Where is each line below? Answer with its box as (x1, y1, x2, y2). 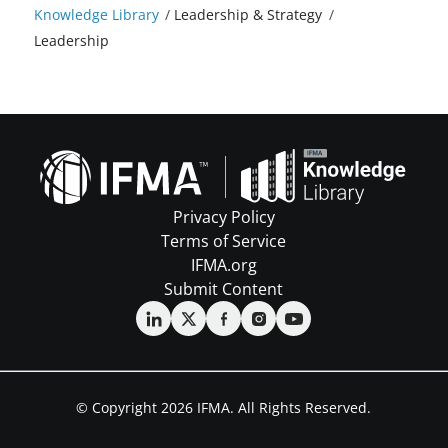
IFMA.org (190, 254, 257, 277)
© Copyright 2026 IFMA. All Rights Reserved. (76, 398, 372, 418)
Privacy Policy (172, 206, 275, 229)
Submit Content (164, 278, 284, 301)
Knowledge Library (33, 5, 159, 25)
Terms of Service (161, 230, 287, 253)
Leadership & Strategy (174, 5, 323, 25)
